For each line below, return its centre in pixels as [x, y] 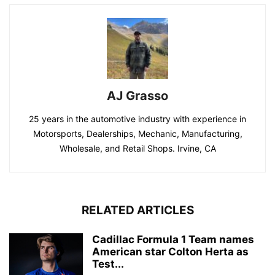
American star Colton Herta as [170, 251]
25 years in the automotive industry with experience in [137, 118]
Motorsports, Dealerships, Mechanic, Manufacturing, [137, 133]
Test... [108, 264]
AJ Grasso [137, 95]
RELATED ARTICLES [137, 210]
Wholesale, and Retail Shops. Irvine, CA [137, 148]
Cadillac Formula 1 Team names [173, 239]
